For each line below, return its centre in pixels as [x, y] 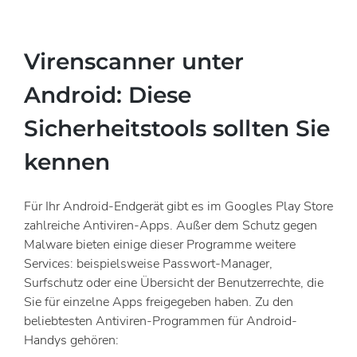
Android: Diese [108, 94]
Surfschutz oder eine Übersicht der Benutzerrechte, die [174, 283]
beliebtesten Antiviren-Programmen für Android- [161, 322]
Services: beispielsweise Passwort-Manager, [148, 264]
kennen [67, 161]
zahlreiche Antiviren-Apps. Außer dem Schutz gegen [171, 226]
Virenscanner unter [134, 61]
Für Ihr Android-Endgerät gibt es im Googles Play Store [178, 207]
